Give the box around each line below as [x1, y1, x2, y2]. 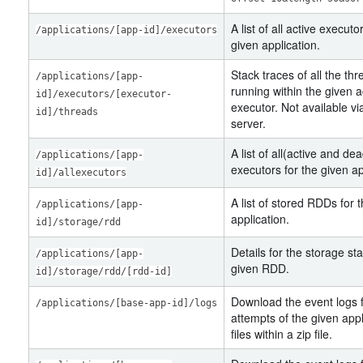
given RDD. [231, 260, 289, 276]
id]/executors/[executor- [36, 88, 172, 100]
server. [231, 115, 266, 131]
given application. [231, 36, 320, 53]
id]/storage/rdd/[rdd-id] [36, 266, 172, 277]
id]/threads [36, 106, 98, 117]
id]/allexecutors [36, 167, 126, 178]
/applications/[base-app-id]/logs [36, 297, 217, 309]
